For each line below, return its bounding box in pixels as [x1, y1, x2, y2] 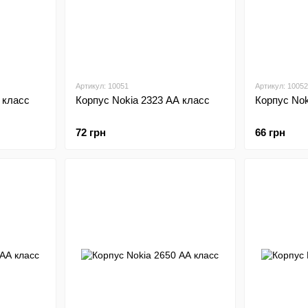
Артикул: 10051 [75, 82, 129, 90]
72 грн [75, 126, 106, 138]
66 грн [255, 126, 285, 138]
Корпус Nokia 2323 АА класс [75, 94, 210, 106]
